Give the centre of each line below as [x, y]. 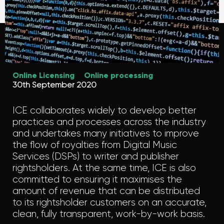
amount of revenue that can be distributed [106, 191]
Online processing [118, 75]
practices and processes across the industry [109, 122]
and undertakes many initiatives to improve [106, 133]
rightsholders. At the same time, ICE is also [104, 168]
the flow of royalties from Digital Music [95, 145]
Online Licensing [43, 75]
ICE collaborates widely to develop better [104, 110]
